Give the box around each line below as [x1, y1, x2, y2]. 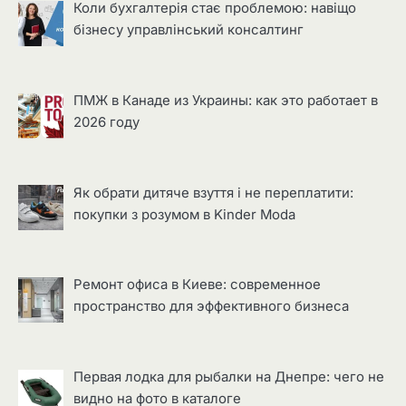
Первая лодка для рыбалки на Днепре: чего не [73, 369, 385, 386]
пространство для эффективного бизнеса [73, 298, 350, 315]
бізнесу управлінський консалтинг [73, 22, 304, 39]
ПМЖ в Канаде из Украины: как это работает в [73, 92, 379, 110]
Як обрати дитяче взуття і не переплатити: [73, 184, 354, 201]
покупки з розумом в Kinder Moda [73, 206, 296, 223]
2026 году [73, 114, 140, 131]
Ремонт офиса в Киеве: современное [73, 276, 322, 294]
